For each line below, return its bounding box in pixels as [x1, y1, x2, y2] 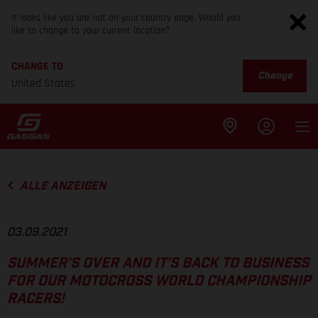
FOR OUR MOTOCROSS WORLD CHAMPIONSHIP [7, 274, 311, 289]
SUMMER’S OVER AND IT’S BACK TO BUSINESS [7, 256, 309, 271]
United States [11, 76, 75, 91]
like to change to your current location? [11, 24, 170, 37]
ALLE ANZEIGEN [19, 180, 106, 192]
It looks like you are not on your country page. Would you [11, 11, 241, 24]
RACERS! [7, 292, 65, 307]
